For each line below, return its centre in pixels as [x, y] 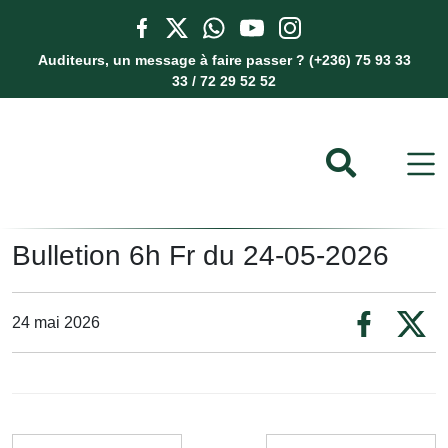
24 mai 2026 [56, 322]
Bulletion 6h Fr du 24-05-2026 [200, 255]
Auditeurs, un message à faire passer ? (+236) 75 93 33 [224, 60]
